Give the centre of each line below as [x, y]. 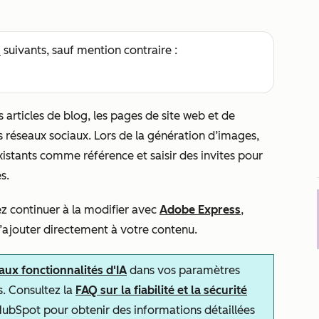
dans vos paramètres [183, 270]
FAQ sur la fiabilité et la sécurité [161, 290]
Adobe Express [200, 210]
